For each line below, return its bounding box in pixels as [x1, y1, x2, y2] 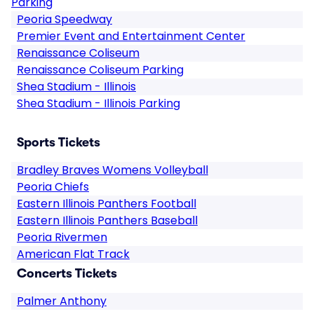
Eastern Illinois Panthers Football [17, 196, 196, 212]
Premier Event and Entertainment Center [17, 28, 245, 44]
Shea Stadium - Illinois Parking [17, 95, 180, 111]
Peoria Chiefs [17, 179, 89, 195]
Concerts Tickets [17, 266, 117, 280]
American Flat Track [17, 246, 130, 262]
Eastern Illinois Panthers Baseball [17, 212, 198, 228]
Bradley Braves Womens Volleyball [17, 162, 208, 178]
